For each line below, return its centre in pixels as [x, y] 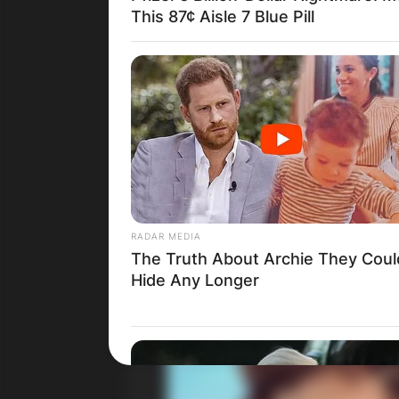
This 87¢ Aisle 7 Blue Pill [223, 16]
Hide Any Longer [195, 280]
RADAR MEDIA [166, 236]
